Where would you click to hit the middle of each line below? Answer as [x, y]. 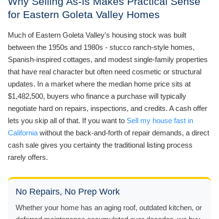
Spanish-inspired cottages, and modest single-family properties [108, 59]
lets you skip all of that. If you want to [67, 120]
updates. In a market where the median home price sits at [99, 84]
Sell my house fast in [160, 120]
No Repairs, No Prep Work [68, 191]
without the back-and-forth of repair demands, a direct [123, 132]
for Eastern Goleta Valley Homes [84, 14]
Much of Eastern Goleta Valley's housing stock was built [97, 35]
